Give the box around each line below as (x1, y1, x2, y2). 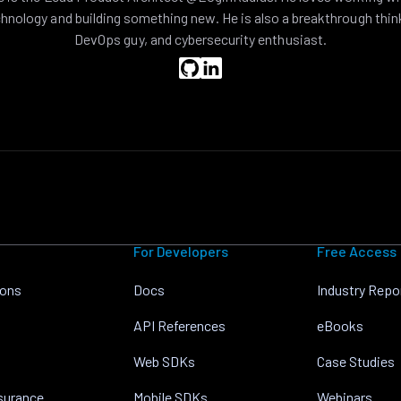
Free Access (317, 243, 397, 260)
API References (132, 317, 226, 334)
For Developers (132, 243, 228, 260)
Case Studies (317, 353, 396, 370)
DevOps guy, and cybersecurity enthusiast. (74, 30, 327, 47)
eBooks (317, 317, 364, 334)
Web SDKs (132, 353, 195, 370)
